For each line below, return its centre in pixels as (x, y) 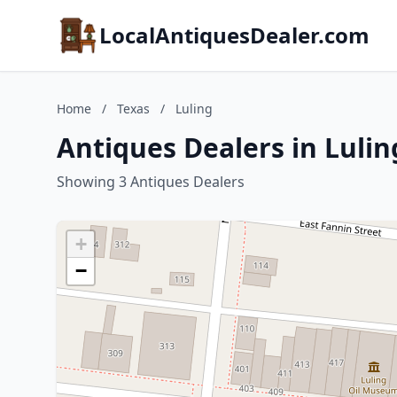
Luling (194, 109)
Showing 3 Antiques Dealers (151, 182)
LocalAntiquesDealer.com (234, 35)
